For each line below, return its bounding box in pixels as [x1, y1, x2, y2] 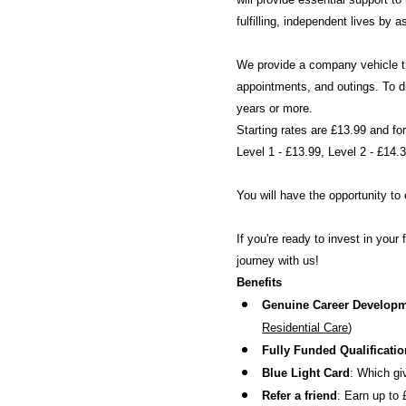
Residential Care [262, 321, 349, 334]
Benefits [237, 275, 283, 289]
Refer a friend [262, 389, 338, 402]
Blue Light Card [262, 366, 351, 380]
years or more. [237, 101, 314, 115]
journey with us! [237, 254, 320, 267]
